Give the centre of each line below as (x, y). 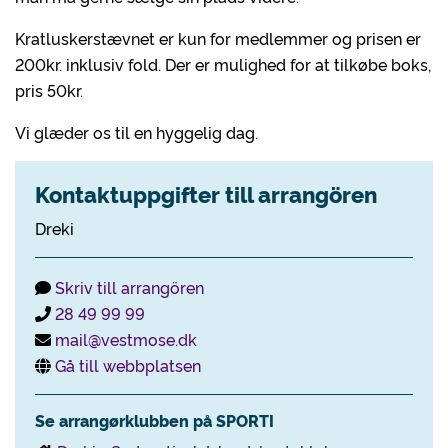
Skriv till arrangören (129, 287)
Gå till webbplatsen (128, 365)
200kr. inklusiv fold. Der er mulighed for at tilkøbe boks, (223, 64)
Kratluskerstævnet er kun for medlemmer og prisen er (218, 38)
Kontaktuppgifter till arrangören (206, 193)
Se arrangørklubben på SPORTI (154, 420)
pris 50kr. (49, 90)
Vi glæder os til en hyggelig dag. (136, 132)
